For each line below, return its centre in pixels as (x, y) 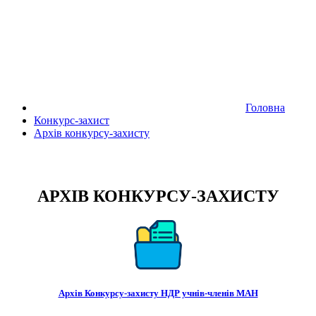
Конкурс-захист (72, 120)
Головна (265, 108)
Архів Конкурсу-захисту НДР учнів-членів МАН (158, 293)
